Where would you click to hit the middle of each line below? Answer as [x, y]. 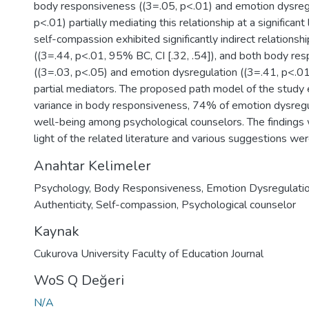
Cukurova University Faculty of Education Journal [149, 254]
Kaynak [57, 231]
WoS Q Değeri [79, 280]
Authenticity [62, 205]
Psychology [61, 188]
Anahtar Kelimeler [92, 166]
